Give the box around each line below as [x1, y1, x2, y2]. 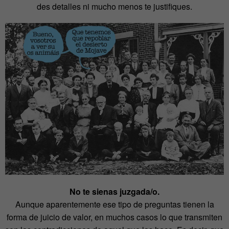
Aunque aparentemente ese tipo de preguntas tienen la [15, 198, 214, 211]
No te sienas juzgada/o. [70, 186, 159, 198]
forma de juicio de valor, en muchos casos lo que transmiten [7, 211, 222, 223]
